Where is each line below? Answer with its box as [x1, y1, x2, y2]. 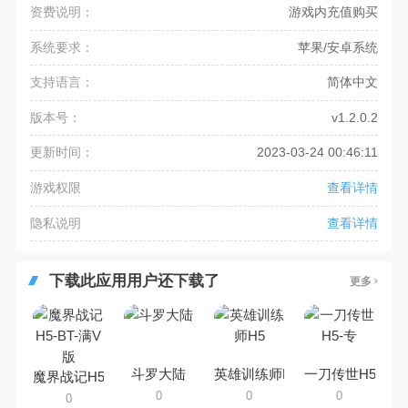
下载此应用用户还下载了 [48, 272, 219, 291]
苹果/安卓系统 [297, 39, 378, 55]
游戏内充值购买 [288, 5, 378, 20]
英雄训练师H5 [214, 366, 301, 382]
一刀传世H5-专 [304, 366, 395, 382]
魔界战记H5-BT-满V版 [33, 369, 168, 384]
